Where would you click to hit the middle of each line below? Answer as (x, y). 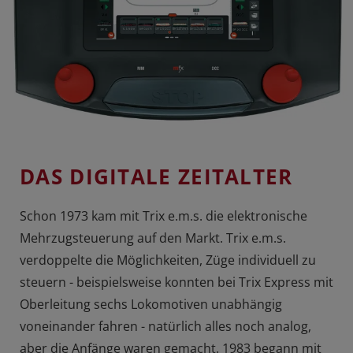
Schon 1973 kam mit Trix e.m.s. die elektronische (163, 216)
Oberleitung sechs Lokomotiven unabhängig (151, 305)
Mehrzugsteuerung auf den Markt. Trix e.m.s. (153, 238)
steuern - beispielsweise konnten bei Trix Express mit (176, 282)
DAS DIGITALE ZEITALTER (156, 177)
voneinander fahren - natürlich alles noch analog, (165, 327)
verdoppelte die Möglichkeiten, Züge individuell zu (168, 260)
